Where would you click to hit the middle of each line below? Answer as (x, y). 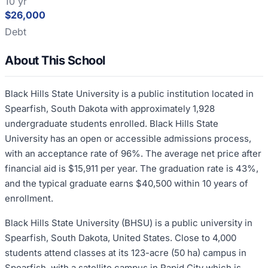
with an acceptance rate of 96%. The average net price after (133, 153)
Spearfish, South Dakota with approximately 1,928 (110, 108)
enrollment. (29, 198)
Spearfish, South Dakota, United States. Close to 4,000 (121, 237)
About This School (55, 60)
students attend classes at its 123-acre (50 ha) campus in (126, 252)
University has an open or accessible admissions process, (128, 138)
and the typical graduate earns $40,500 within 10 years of (127, 183)
